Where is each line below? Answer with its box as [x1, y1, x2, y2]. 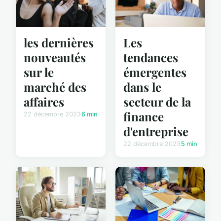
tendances [123, 49, 178, 65]
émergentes [123, 64, 186, 80]
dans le [123, 78, 161, 95]
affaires [24, 93, 64, 110]
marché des [24, 78, 86, 95]
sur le [24, 64, 54, 80]
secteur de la [123, 93, 191, 110]
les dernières [24, 34, 94, 50]
